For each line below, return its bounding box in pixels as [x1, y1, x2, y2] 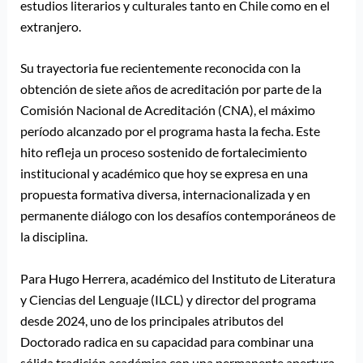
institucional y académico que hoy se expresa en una [19, 165, 308, 181]
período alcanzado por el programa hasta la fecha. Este [19, 123, 320, 139]
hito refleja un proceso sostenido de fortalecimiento [19, 144, 307, 160]
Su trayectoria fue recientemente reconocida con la [19, 60, 301, 76]
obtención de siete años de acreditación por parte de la [19, 81, 322, 97]
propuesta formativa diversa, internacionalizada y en [19, 186, 310, 203]
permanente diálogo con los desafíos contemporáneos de [19, 207, 335, 224]
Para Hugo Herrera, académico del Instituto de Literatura [19, 270, 335, 286]
